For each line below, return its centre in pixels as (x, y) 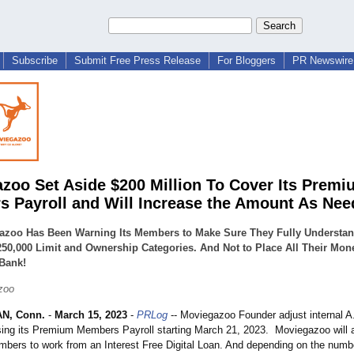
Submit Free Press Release (137, 60)
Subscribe (35, 60)
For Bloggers (247, 60)
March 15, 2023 (91, 315)
